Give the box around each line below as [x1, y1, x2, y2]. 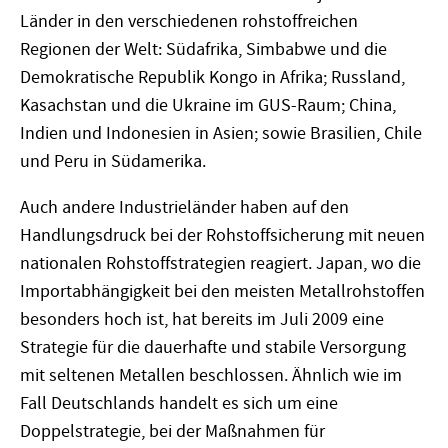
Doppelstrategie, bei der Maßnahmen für [20, 419, 325, 443]
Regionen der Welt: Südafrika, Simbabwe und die [20, 37, 387, 61]
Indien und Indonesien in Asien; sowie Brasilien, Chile [20, 121, 422, 145]
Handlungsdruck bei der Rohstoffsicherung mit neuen [20, 223, 425, 247]
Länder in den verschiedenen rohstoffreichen [20, 9, 358, 33]
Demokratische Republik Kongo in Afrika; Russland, [20, 65, 405, 89]
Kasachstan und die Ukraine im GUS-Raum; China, [20, 93, 396, 117]
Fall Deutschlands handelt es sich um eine [20, 391, 338, 415]
